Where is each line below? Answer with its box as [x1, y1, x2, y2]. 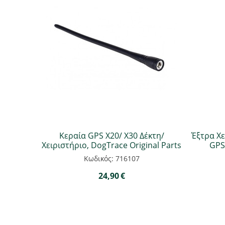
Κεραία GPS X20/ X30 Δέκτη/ [59, 130, 164, 141]
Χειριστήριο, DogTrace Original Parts [42, 140, 181, 151]
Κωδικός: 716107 [83, 154, 140, 163]
